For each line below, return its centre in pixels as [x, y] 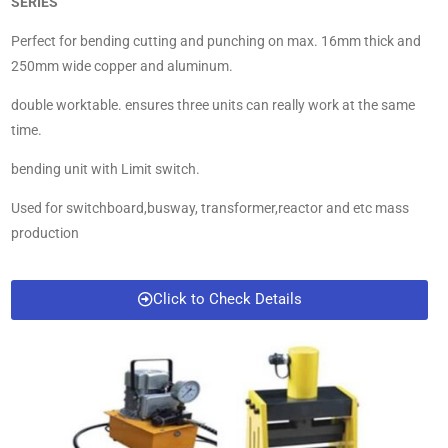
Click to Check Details [227, 299]
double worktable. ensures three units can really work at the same [213, 105]
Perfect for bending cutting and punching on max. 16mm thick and [216, 41]
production [45, 233]
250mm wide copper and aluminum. [122, 66]
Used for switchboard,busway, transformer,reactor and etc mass [210, 208]
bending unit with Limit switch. [105, 169]
